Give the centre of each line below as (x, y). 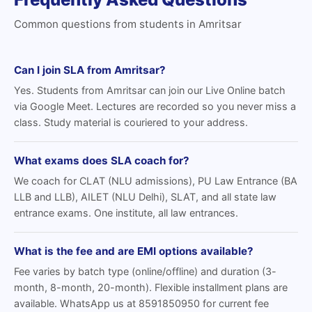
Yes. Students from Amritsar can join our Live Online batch (150, 90)
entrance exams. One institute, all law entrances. (126, 213)
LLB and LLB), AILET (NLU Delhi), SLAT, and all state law (145, 197)
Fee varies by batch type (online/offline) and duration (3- (145, 271)
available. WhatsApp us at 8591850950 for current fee (141, 303)
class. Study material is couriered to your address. (131, 122)
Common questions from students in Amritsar (128, 24)
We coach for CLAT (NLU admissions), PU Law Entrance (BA (156, 181)
